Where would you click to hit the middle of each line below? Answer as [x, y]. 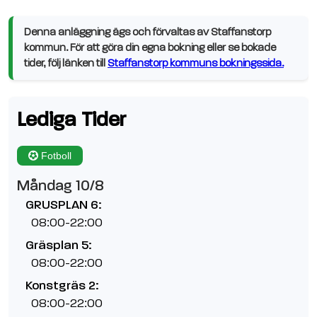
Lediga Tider [71, 119]
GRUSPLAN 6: [63, 205]
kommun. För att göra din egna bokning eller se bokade [150, 48]
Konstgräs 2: [62, 286]
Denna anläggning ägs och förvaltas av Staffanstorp [148, 32]
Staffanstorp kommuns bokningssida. [196, 63]
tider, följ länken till [66, 63]
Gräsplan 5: [58, 245]
